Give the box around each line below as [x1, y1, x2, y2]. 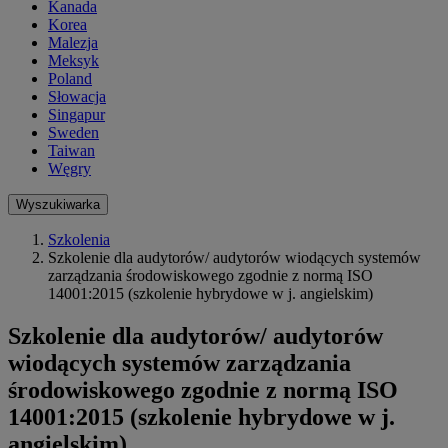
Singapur [48, 106, 105, 124]
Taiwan [48, 142, 95, 160]
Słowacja [48, 88, 106, 106]
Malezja [48, 34, 98, 52]
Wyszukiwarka [16, 197, 100, 213]
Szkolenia [48, 231, 110, 249]
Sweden [48, 124, 99, 142]
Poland [48, 70, 92, 88]
